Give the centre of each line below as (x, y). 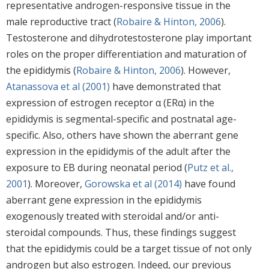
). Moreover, (56, 184)
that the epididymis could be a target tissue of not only (129, 249)
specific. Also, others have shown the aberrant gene (122, 135)
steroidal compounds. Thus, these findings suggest (121, 233)
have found (209, 184)
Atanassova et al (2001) (58, 87)
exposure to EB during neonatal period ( (97, 168)
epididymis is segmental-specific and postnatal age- (121, 119)
